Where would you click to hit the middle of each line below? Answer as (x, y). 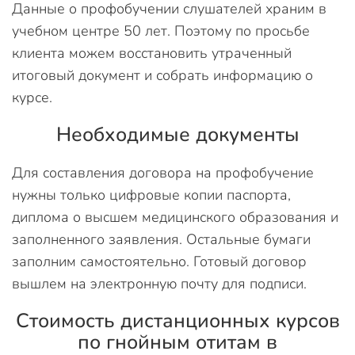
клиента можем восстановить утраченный (152, 53)
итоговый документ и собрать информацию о (162, 75)
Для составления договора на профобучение (163, 173)
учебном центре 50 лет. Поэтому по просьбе (161, 31)
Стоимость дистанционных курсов (177, 321)
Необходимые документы (177, 135)
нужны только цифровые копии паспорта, (151, 195)
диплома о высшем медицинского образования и (175, 217)
